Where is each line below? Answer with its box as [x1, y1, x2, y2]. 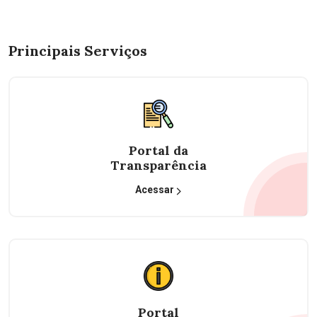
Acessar [135, 184, 176, 195]
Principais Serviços [8, 42, 147, 59]
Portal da [129, 142, 188, 158]
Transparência [110, 157, 207, 173]
